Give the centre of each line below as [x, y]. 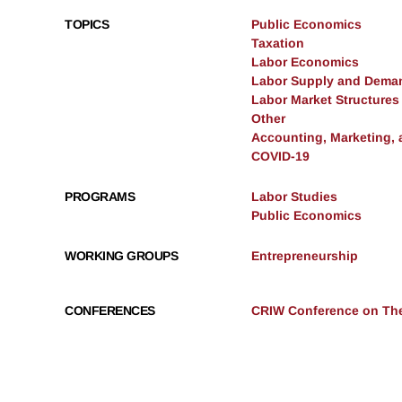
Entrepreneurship [305, 255]
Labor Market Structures [325, 99]
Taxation [278, 43]
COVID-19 [280, 156]
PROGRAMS [100, 196]
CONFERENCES [110, 310]
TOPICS [87, 24]
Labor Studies [294, 196]
